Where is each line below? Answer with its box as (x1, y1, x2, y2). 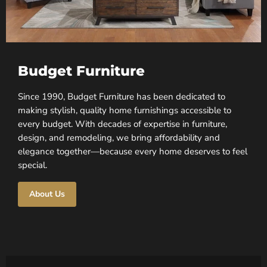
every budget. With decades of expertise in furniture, (18, 117, 227, 130)
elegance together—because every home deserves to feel (18, 145, 247, 157)
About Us (29, 188, 65, 200)
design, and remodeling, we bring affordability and (18, 131, 220, 144)
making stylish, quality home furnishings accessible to (18, 104, 231, 116)
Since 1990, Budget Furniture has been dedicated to (18, 90, 225, 103)
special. (18, 159, 47, 171)
